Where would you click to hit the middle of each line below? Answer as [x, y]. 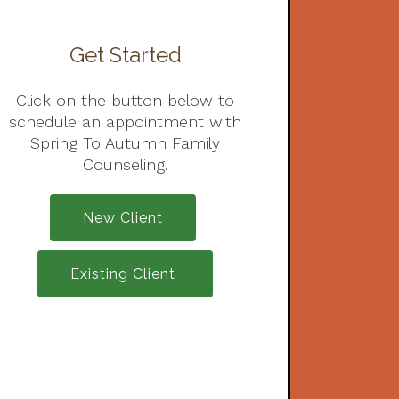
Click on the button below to [126, 100]
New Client [122, 217]
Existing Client [126, 274]
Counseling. [125, 164]
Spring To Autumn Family [126, 142]
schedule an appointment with [126, 121]
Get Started [125, 54]
